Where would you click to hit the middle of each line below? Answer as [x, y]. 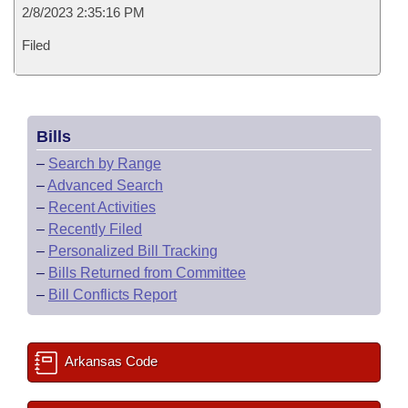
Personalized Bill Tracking [133, 251]
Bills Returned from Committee [147, 273]
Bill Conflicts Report [112, 295]
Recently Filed [95, 229]
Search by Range [105, 163]
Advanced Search [105, 185]
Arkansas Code [110, 361]
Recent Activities [102, 207]
